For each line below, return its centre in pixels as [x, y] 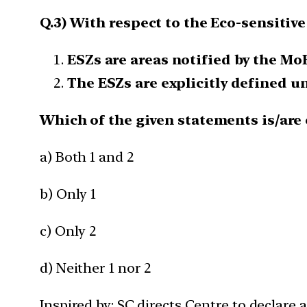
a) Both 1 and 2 [87, 157]
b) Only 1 [68, 194]
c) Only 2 [68, 231]
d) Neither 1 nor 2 [96, 268]
